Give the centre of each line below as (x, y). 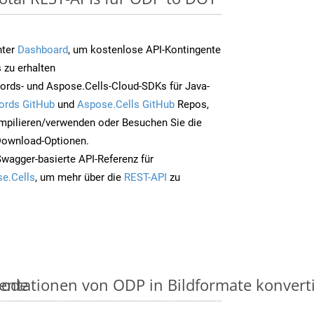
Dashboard (43, 49)
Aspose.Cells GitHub (126, 104)
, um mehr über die (80, 177)
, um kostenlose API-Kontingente (144, 49)
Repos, (192, 104)
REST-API (145, 177)
